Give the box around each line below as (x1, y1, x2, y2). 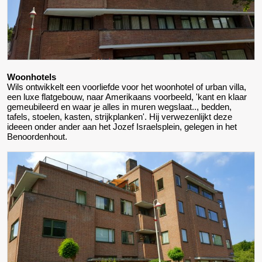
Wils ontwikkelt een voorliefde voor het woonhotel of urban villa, (7, 81, 246, 92)
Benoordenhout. (7, 131, 67, 142)
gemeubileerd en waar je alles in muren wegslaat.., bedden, (7, 101, 232, 112)
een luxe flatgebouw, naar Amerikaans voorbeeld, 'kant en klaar (7, 91, 247, 102)
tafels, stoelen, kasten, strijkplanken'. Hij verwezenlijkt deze (7, 111, 232, 122)
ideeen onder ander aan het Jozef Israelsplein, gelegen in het (7, 121, 237, 132)
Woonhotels (7, 71, 56, 82)
